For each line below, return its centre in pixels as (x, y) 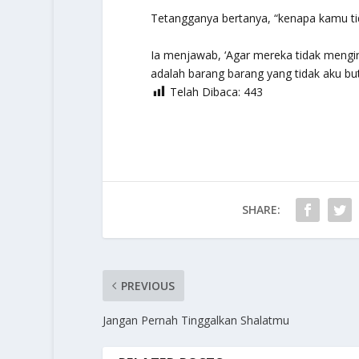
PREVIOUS (147, 286)
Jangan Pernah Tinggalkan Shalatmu (196, 321)
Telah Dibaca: (205, 92)
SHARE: (261, 210)
